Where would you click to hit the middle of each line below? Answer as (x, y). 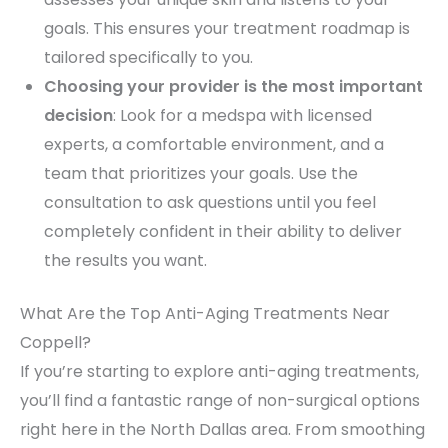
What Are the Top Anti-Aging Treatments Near (205, 313)
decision (78, 115)
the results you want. (125, 260)
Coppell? (55, 342)
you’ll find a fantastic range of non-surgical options (220, 400)
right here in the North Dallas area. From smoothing (222, 429)
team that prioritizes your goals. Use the (201, 173)
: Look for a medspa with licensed (242, 115)
